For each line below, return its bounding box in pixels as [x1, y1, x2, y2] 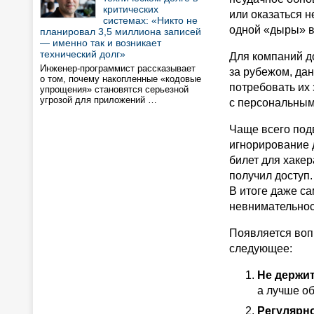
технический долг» [40, 48, 125, 60]
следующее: [229, 243, 292, 254]
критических [103, 4, 158, 15]
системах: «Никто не [103, 15, 198, 26]
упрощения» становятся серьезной [40, 84, 189, 95]
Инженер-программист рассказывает [40, 63, 196, 74]
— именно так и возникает [40, 37, 161, 48]
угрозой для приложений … [40, 95, 157, 105]
